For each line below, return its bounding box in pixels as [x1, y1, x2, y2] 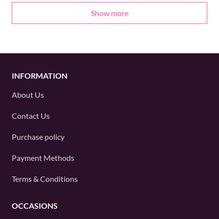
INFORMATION [12, 71, 67, 80]
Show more [90, 8, 129, 18]
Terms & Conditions [12, 174, 78, 183]
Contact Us [12, 111, 50, 120]
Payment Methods [12, 153, 74, 162]
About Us [12, 90, 44, 99]
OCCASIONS [12, 201, 58, 210]
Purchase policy [12, 132, 65, 141]
